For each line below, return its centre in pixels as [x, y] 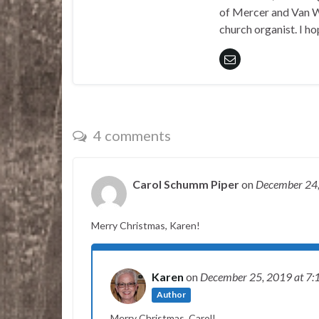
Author [172, 295]
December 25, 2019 [247, 276]
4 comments [131, 135]
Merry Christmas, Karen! [146, 225]
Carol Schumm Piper [186, 184]
